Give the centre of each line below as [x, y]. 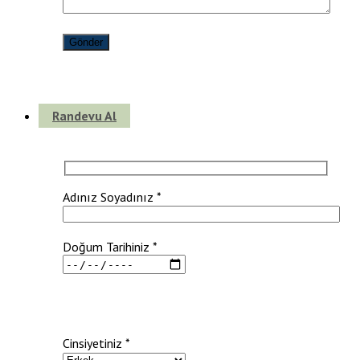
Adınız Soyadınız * [112, 197]
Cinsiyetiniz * [96, 344]
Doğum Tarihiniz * [110, 247]
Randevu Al [84, 115]
